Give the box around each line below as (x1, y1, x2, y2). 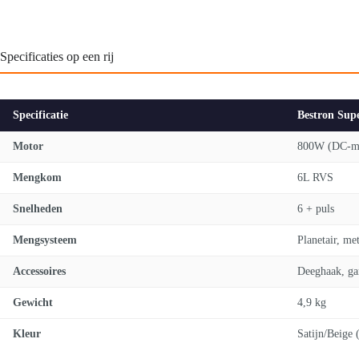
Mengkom (13, 171, 62, 184)
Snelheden (13, 202, 63, 215)
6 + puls (297, 202, 334, 215)
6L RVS (297, 171, 333, 184)
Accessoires (13, 264, 66, 277)
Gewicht (13, 296, 53, 309)
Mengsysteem (13, 233, 77, 246)
